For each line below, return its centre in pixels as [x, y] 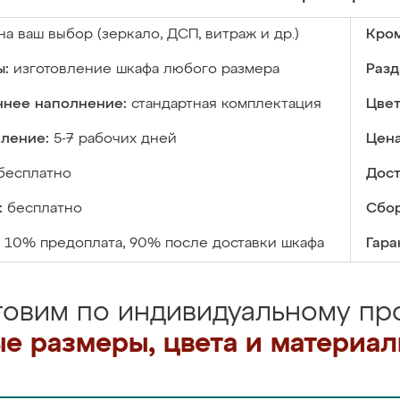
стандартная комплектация [226, 104]
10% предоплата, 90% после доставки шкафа [164, 244]
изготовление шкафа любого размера [146, 70]
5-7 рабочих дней [115, 139]
